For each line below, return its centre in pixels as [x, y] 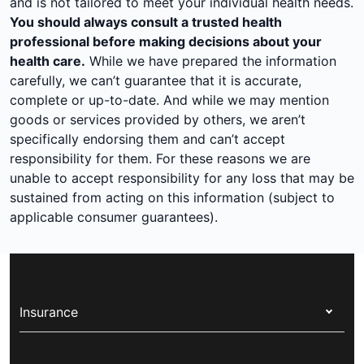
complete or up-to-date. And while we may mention [169, 100]
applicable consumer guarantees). [116, 217]
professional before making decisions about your [166, 41]
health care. [48, 61]
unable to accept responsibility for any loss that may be [182, 178]
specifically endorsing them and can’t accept [147, 139]
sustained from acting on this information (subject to [172, 197]
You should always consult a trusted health [146, 22]
